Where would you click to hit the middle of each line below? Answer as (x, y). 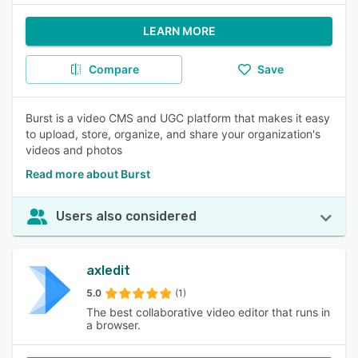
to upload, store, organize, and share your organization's (173, 134)
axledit (108, 270)
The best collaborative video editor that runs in (208, 312)
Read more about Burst (88, 174)
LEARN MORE (179, 31)
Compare (113, 69)
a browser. (113, 325)
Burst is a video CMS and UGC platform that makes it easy (178, 118)
